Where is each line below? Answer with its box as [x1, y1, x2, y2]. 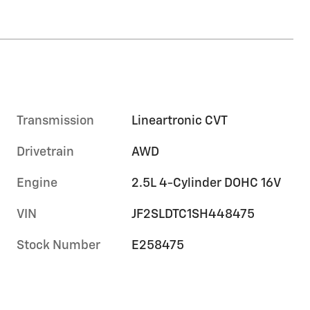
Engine [17, 176, 57, 190]
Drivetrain [17, 145, 74, 158]
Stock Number [17, 239, 100, 252]
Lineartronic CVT [131, 114, 228, 127]
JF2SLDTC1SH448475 [131, 208, 255, 221]
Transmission [17, 114, 94, 127]
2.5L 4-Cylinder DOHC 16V [131, 176, 282, 190]
